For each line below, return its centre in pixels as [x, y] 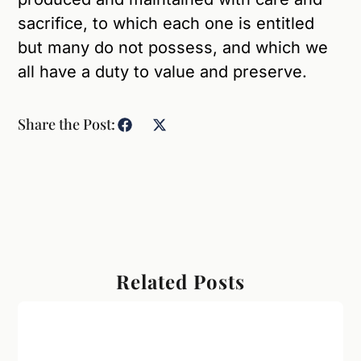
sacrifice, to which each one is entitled [166, 23]
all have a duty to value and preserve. [163, 71]
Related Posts [180, 282]
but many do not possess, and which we [173, 47]
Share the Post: [67, 124]
